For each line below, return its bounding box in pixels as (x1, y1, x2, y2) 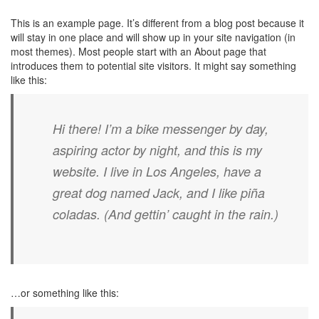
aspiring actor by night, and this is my (53, 141, 262, 159)
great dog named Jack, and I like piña (53, 184, 265, 202)
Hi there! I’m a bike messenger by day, (53, 120, 268, 137)
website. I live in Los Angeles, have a (53, 162, 261, 180)
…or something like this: (11, 286, 119, 300)
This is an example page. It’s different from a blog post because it (11, 16, 304, 30)
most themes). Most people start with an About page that (11, 44, 266, 58)
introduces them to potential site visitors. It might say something (11, 58, 296, 73)
